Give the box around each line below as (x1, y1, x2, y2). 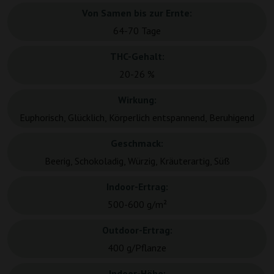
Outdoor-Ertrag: (102, 224, 172, 237)
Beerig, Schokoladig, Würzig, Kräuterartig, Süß (44, 155, 230, 168)
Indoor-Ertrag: (106, 180, 168, 193)
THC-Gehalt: (109, 50, 165, 63)
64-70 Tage (113, 24, 161, 37)
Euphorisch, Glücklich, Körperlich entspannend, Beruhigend (20, 111, 254, 124)
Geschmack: (111, 137, 163, 150)
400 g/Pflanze (108, 242, 166, 254)
